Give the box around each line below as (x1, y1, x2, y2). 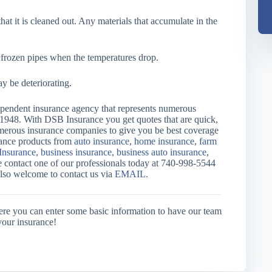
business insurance (41, 147, 112, 157)
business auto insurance (117, 147, 207, 157)
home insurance (134, 136, 195, 146)
